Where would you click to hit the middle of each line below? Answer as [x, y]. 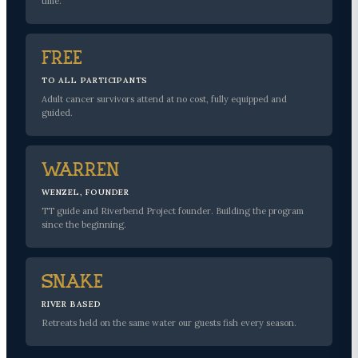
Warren [80, 171]
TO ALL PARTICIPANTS [95, 81]
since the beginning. [84, 225]
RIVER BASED [72, 304]
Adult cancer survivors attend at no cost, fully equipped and [164, 99]
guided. [57, 113]
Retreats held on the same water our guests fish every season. [169, 323]
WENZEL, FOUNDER [86, 193]
